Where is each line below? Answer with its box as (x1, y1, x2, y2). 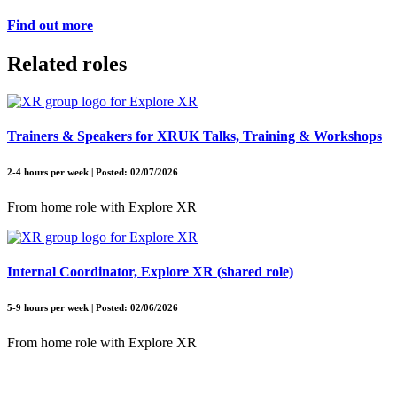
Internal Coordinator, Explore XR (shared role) (7, 264, 293, 280)
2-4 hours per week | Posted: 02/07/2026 (7, 167, 178, 178)
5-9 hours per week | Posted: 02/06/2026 (7, 302, 178, 314)
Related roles (7, 52, 127, 76)
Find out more (7, 17, 93, 33)
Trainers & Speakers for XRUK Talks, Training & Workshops (7, 128, 382, 144)
